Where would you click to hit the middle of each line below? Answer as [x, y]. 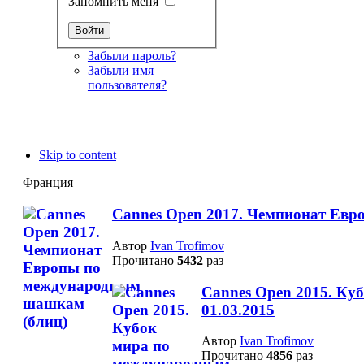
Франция [48, 183]
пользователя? [127, 85]
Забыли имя [120, 71]
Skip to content [78, 155]
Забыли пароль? [132, 56]
